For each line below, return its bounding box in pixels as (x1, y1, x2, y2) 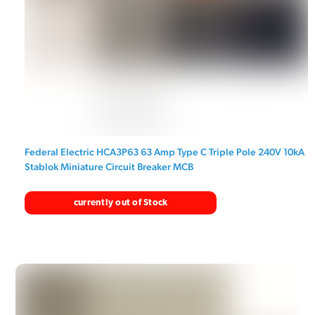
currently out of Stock (73, 198, 168, 207)
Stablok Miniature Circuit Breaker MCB (25, 160, 194, 172)
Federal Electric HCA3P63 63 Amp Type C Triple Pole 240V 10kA (25, 146, 305, 157)
